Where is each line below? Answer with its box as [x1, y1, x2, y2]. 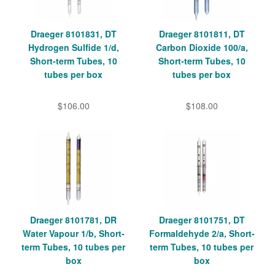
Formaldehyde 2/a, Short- [149, 227, 255, 240]
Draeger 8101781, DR [30, 214, 117, 227]
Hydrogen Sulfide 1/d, [28, 41, 119, 54]
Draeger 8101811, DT [158, 28, 245, 41]
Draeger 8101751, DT [158, 214, 245, 227]
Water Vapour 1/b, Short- [22, 227, 125, 240]
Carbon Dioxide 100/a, [155, 41, 248, 54]
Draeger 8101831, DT [30, 28, 117, 41]
